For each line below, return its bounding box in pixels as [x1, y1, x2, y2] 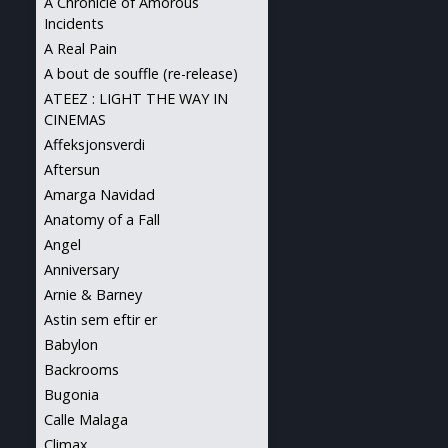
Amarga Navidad [44, 185, 155, 204]
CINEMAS [44, 110, 106, 129]
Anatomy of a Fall [44, 210, 160, 229]
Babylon [44, 335, 98, 354]
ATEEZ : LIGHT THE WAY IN [44, 89, 228, 108]
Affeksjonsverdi [44, 135, 145, 154]
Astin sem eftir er [44, 310, 157, 329]
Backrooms [44, 360, 119, 379]
